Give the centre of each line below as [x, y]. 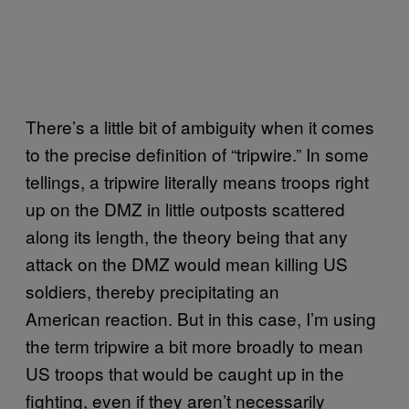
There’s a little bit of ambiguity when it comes [200, 126]
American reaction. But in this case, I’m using [201, 318]
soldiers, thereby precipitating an [152, 290]
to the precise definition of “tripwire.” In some [197, 153]
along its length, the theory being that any [187, 236]
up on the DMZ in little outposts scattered [185, 208]
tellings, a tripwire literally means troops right [197, 181]
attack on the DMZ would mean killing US [187, 263]
